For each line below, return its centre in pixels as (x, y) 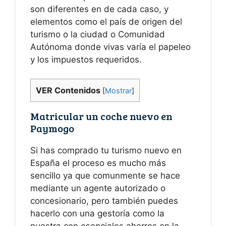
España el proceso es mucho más (98, 163)
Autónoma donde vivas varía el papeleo (110, 47)
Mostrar (118, 91)
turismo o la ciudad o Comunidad (98, 34)
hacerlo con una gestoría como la (97, 214)
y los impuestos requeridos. (86, 59)
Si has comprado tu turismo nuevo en (106, 151)
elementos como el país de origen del (106, 21)
